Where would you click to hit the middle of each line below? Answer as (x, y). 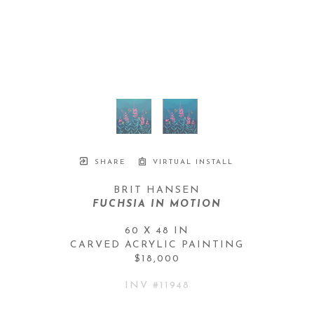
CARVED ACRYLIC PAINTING (157, 245)
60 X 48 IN (157, 231)
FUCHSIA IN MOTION (157, 204)
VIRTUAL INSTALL (191, 162)
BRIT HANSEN (157, 190)
